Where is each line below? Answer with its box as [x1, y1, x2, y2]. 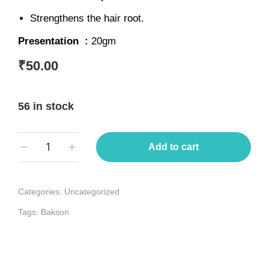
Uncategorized [64, 186, 119, 196]
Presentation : [18, 35, 91, 47]
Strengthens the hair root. [30, 12, 144, 24]
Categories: [18, 186, 64, 196]
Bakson [41, 207, 69, 217]
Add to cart [148, 141, 199, 152]
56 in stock [18, 100, 74, 112]
